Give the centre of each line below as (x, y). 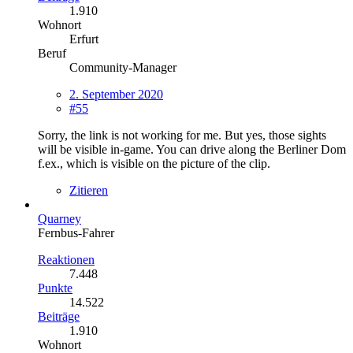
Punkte (55, 288)
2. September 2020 (116, 95)
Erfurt (84, 39)
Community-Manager (123, 68)
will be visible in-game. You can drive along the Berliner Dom (192, 150)
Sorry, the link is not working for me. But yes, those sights (182, 136)
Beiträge (59, 317)
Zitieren (89, 191)
